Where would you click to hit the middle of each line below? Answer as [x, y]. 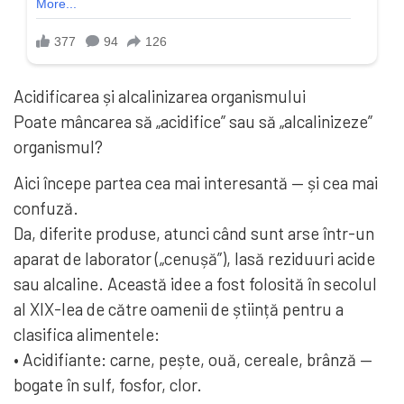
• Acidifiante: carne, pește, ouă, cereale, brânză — [193, 360]
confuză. [46, 208]
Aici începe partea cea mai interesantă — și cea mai [196, 183]
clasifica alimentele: [87, 335]
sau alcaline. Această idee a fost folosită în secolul [195, 284]
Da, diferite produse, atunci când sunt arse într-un [194, 234]
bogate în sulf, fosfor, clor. [108, 385]
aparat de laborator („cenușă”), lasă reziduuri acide [194, 259]
